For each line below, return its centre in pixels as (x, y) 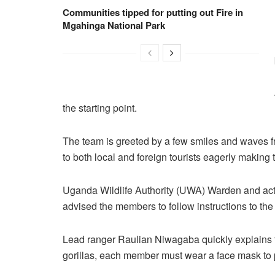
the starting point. (100, 107)
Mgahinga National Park (114, 25)
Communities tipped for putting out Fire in (153, 12)
